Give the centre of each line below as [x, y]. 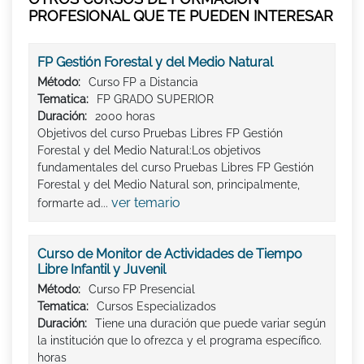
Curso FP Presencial [142, 290]
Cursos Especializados [156, 307]
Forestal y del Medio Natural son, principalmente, [169, 185]
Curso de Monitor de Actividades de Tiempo [170, 254]
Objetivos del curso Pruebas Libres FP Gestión [160, 134]
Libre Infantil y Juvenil [102, 270]
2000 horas [125, 117]
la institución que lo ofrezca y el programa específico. [180, 341]
